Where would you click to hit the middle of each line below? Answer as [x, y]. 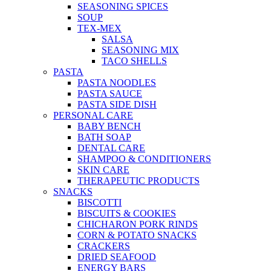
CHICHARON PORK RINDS [138, 224]
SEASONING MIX [140, 50]
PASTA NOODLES [117, 83]
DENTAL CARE [111, 148]
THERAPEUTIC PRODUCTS [139, 181]
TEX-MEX [100, 28]
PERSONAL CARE [93, 116]
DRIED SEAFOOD [117, 257]
